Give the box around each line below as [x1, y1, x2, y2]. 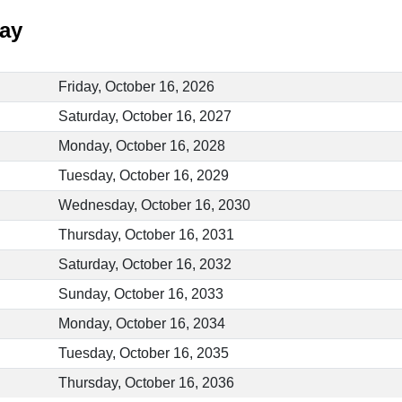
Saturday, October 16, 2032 [57, 257, 232, 273]
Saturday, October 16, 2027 [57, 109, 232, 125]
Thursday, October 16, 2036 [57, 375, 234, 391]
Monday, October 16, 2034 [57, 316, 225, 332]
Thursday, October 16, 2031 [57, 227, 234, 243]
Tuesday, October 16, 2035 [57, 345, 229, 362]
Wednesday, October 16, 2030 [57, 197, 250, 214]
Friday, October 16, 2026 [57, 79, 214, 95]
